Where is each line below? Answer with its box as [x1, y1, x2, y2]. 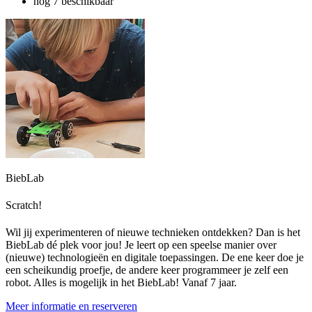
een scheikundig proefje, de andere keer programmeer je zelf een [6, 264, 288, 276]
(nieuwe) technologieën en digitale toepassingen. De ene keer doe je [6, 251, 304, 264]
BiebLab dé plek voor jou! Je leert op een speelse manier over [6, 239, 276, 251]
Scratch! [6, 198, 42, 211]
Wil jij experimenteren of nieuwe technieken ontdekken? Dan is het [6, 226, 300, 239]
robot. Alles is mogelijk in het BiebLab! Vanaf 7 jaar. [6, 276, 237, 289]
